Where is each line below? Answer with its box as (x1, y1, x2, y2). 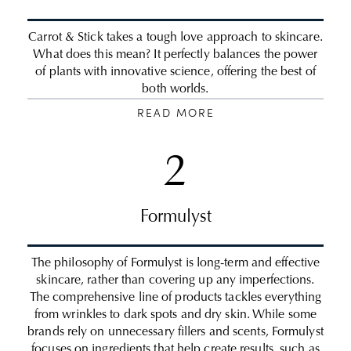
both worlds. (142, 83, 209, 96)
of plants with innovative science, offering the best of (35, 66, 316, 78)
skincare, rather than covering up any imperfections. (36, 274, 315, 287)
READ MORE (136, 108, 215, 119)
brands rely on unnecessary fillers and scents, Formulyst (27, 326, 324, 338)
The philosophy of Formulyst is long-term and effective (31, 257, 320, 270)
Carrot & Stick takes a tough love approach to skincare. (28, 31, 323, 44)
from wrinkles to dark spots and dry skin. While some (34, 309, 317, 321)
